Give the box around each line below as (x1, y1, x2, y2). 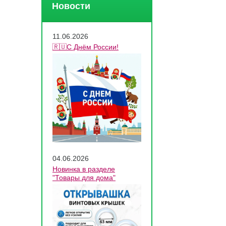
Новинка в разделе (52, 165, 115, 173)
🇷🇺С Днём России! (52, 43, 119, 51)
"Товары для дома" (52, 174, 116, 182)
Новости (52, 1, 90, 11)
